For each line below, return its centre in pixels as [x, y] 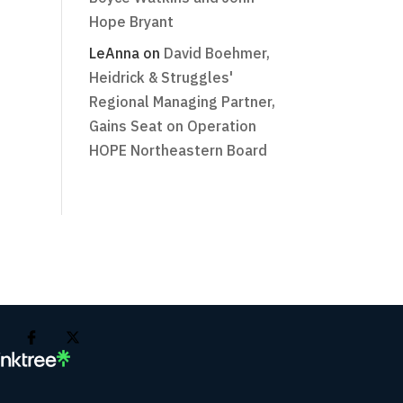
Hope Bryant [131, 22]
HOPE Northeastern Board [178, 150]
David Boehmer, [216, 53]
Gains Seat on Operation [172, 126]
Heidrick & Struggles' [161, 77]
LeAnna [114, 53]
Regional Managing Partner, [182, 102]
